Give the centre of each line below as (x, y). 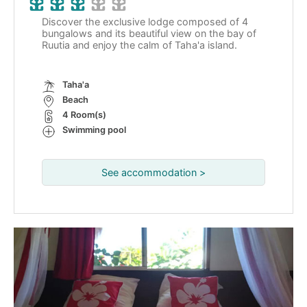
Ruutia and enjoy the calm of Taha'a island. (141, 45)
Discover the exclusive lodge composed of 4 (145, 22)
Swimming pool (94, 130)
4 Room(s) (84, 115)
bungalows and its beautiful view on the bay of (149, 34)
